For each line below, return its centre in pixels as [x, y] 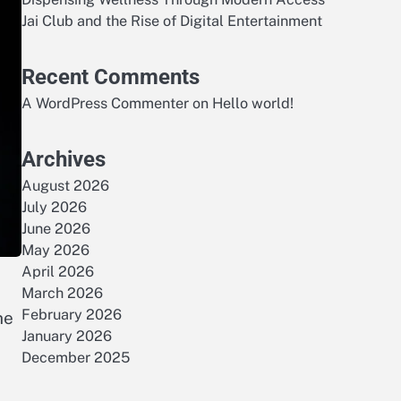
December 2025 [76, 358]
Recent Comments [111, 77]
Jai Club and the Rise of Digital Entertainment [172, 21]
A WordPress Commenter [105, 103]
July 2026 [54, 207]
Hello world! [253, 103]
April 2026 [58, 272]
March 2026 [62, 293]
